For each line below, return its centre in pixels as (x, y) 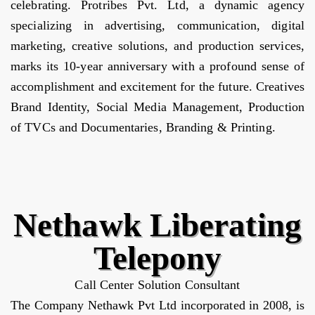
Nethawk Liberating (157, 225)
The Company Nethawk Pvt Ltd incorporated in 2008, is (157, 306)
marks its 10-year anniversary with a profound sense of (157, 66)
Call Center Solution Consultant (157, 285)
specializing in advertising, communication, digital (157, 26)
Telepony (157, 258)
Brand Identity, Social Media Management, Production (157, 107)
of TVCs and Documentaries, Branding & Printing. (143, 128)
